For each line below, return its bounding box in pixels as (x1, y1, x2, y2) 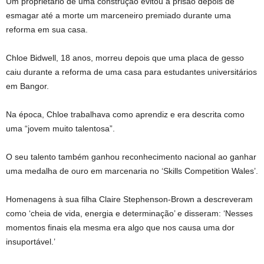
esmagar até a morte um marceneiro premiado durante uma (6, 11, 231, 20)
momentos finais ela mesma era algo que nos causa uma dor (6, 223, 235, 232)
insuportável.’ (6, 237, 55, 246)
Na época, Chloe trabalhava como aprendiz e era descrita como (6, 110, 245, 119)
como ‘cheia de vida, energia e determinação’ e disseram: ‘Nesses (6, 209, 253, 218)
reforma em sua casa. (6, 25, 88, 34)
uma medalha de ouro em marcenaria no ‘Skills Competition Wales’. (6, 166, 258, 176)
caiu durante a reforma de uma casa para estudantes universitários (6, 67, 257, 77)
